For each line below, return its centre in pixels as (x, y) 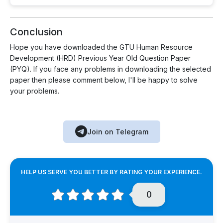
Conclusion (36, 32)
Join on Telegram (117, 132)
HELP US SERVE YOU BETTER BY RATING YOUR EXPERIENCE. (111, 172)
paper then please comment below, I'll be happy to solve (104, 80)
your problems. (35, 91)
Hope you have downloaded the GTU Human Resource (101, 47)
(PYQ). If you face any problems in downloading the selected (111, 69)
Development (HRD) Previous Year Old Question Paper (100, 58)
